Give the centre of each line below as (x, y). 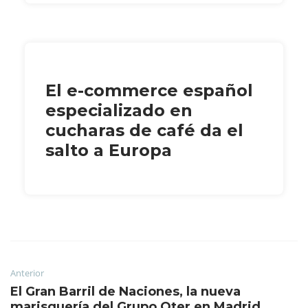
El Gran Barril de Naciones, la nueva (125, 291)
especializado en (119, 110)
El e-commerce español (149, 90)
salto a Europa (109, 150)
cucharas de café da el (144, 130)
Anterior (27, 273)
